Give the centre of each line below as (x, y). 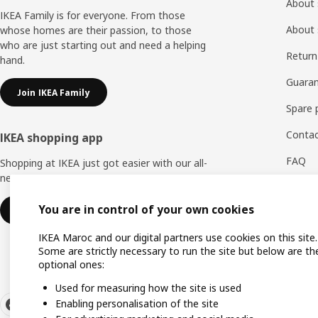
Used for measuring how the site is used (148, 288)
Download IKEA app (60, 210)
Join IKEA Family (54, 92)
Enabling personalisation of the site (137, 304)
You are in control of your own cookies (146, 210)
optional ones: (71, 265)
